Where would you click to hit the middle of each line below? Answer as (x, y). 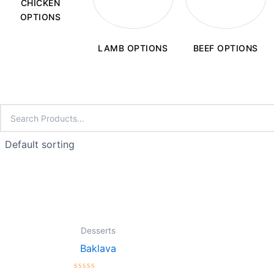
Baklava (98, 248)
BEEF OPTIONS (225, 48)
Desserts (98, 230)
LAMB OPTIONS (133, 48)
